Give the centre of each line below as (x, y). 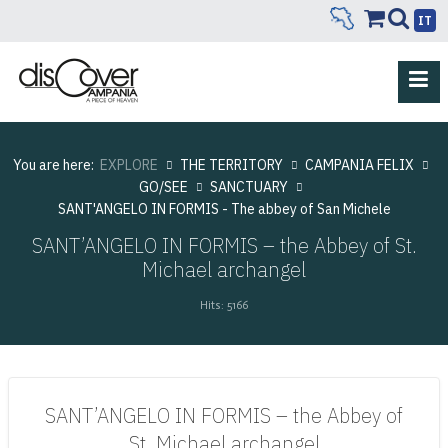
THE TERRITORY (231, 164)
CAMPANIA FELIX (359, 164)
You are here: (56, 164)
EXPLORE (128, 164)
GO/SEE (163, 186)
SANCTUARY (248, 186)
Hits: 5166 (224, 304)
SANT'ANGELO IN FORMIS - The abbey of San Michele (224, 208)
